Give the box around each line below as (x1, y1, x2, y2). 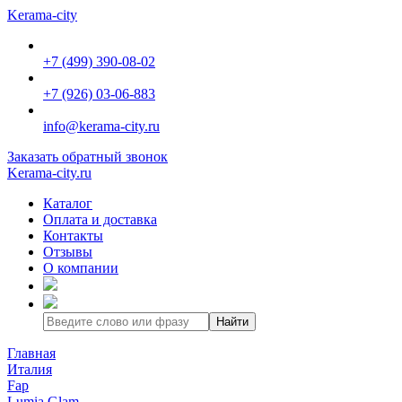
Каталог (43, 196, 92, 211)
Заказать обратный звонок (7, 149, 168, 164)
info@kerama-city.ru (43, 118, 160, 134)
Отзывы (43, 244, 92, 259)
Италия (7, 362, 52, 377)
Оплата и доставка (43, 212, 157, 227)
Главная (7, 345, 56, 361)
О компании (43, 260, 118, 275)
